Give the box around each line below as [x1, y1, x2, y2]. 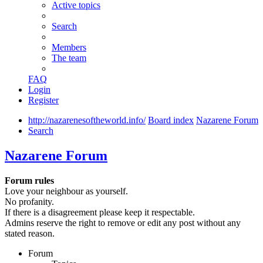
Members [52, 42, 86, 53]
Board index [148, 115, 194, 126]
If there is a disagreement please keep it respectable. [5, 207, 195, 218]
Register [28, 95, 59, 106]
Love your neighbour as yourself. [5, 186, 128, 197]
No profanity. [5, 197, 54, 207]
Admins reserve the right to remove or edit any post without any [5, 218, 241, 228]
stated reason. [5, 228, 55, 239]
